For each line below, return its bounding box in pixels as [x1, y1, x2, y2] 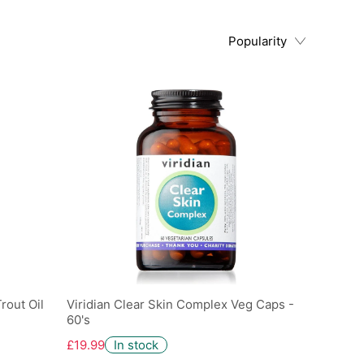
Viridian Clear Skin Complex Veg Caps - [67, 297, 295, 312]
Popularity [228, 32, 287, 49]
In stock [114, 337, 159, 353]
